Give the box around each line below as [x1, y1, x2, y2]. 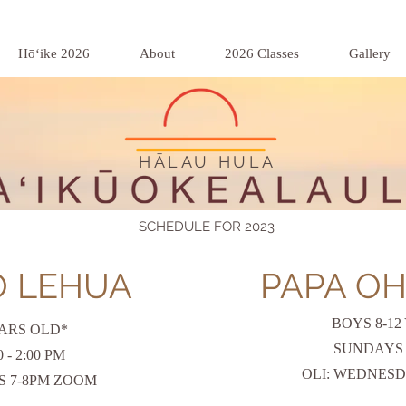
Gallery [349, 46, 391, 61]
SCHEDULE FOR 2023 [135, 218, 275, 235]
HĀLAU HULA [139, 152, 276, 171]
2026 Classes [225, 46, 299, 61]
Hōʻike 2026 [18, 46, 90, 61]
